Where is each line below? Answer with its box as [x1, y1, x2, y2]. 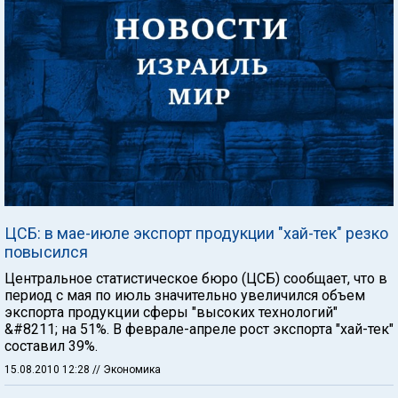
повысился [4, 242, 88, 261]
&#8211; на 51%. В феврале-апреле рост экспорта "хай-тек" [4, 320, 394, 338]
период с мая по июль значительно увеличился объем [4, 286, 365, 304]
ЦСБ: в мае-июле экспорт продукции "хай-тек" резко [4, 223, 388, 243]
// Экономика [92, 362, 161, 376]
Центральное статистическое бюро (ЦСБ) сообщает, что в [4, 269, 387, 287]
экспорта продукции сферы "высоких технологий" [4, 303, 338, 321]
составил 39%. [4, 337, 98, 354]
